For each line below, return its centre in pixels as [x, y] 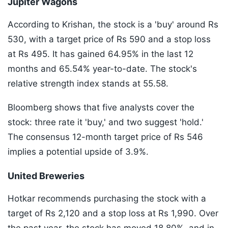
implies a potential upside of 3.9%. [78, 152]
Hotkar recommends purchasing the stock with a [107, 199]
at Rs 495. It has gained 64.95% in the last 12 [101, 54]
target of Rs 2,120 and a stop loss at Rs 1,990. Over [113, 213]
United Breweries [46, 176]
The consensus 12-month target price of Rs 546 [105, 137]
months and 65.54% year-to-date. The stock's [102, 69]
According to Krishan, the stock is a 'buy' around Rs [113, 25]
